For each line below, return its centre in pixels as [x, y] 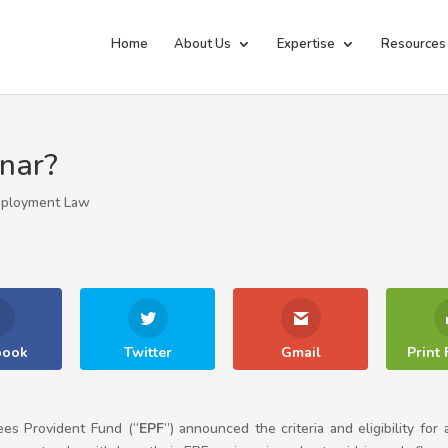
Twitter [147, 352]
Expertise [306, 44]
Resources [413, 44]
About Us [202, 44]
